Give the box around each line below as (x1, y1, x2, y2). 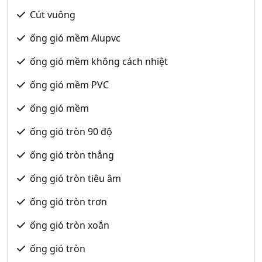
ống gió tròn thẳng (30, 149, 114, 161)
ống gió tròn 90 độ (30, 125, 112, 138)
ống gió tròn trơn (30, 195, 107, 208)
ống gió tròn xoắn (30, 219, 109, 232)
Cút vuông (30, 8, 75, 21)
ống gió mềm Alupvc (30, 32, 120, 44)
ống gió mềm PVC (30, 78, 109, 91)
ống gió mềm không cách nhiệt (30, 55, 168, 68)
